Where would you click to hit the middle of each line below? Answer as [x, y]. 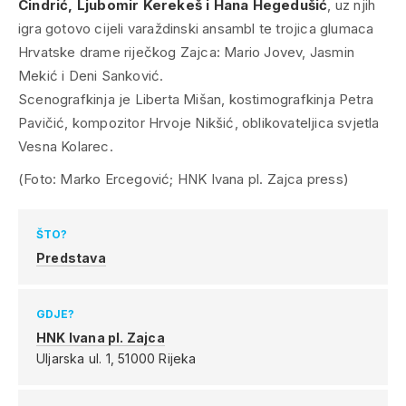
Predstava [71, 257]
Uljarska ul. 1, [77, 358]
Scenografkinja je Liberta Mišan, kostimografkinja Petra [196, 99]
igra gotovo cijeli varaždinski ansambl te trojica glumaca [196, 28]
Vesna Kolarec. [66, 146]
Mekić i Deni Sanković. [91, 75]
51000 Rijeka [157, 358]
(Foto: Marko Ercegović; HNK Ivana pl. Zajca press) [184, 179]
